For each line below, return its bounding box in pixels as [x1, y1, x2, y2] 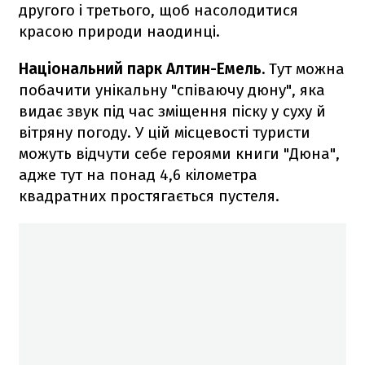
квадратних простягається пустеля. [19, 186, 279, 205]
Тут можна [265, 59, 345, 78]
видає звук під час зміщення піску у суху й [19, 101, 326, 121]
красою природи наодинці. [19, 21, 220, 41]
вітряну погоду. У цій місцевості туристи [19, 122, 310, 142]
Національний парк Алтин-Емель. [19, 59, 265, 78]
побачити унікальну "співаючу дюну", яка [19, 80, 325, 99]
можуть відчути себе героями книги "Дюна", [19, 143, 340, 163]
